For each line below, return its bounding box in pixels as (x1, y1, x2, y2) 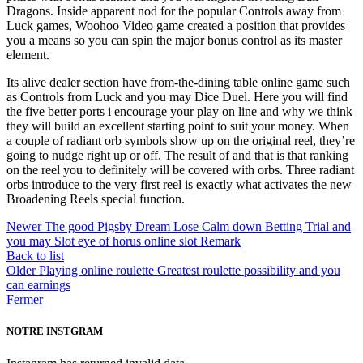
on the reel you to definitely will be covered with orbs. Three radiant (6, 163, 354, 177)
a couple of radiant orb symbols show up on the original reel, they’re (6, 134, 355, 148)
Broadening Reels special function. (6, 192, 185, 207)
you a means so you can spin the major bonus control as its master (6, 33, 342, 48)
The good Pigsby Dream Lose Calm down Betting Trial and (45, 220, 351, 234)
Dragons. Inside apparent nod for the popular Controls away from (6, 4, 341, 19)
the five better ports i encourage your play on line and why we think (6, 105, 352, 119)
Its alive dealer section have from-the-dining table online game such (6, 75, 350, 90)
